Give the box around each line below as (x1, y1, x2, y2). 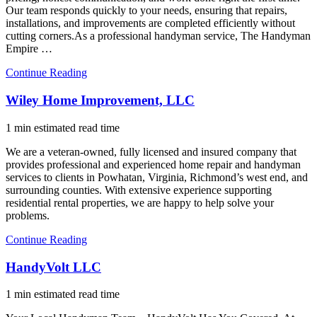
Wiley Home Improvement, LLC (6, 93, 195, 108)
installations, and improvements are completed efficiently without (6, 17, 295, 30)
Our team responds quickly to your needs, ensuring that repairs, (6, 4, 287, 17)
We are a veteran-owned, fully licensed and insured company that (6, 145, 296, 158)
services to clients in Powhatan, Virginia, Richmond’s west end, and (6, 171, 308, 183)
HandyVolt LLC (6, 259, 101, 275)
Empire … (6, 42, 52, 55)
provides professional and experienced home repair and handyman (6, 158, 301, 171)
